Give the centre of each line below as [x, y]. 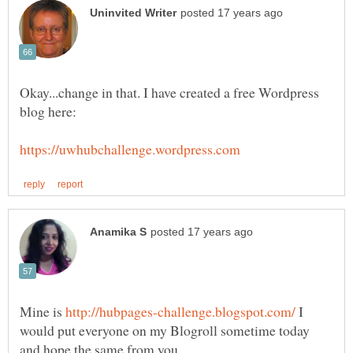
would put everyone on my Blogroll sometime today [165, 331]
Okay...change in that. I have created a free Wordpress [169, 93]
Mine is [43, 312]
